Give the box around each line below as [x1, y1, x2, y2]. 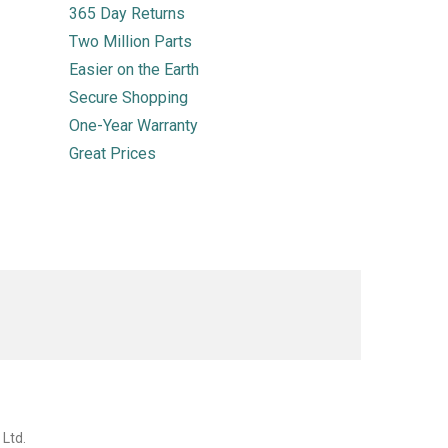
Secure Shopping [68, 88, 188, 107]
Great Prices [68, 144, 156, 163]
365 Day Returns [68, 4, 185, 23]
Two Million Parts [68, 32, 192, 51]
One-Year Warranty [68, 116, 198, 135]
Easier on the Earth [68, 60, 199, 79]
